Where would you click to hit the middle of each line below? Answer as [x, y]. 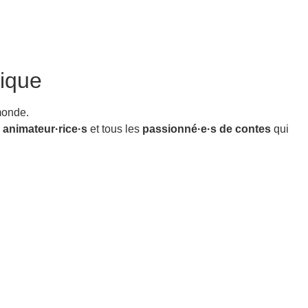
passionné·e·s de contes [207, 129]
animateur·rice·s [45, 129]
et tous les [115, 129]
